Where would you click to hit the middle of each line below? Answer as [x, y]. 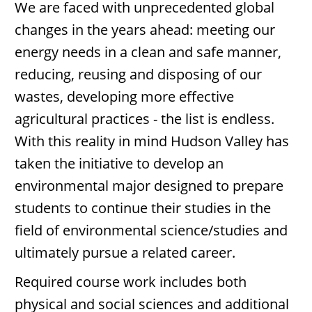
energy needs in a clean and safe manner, [148, 52]
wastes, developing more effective [124, 96]
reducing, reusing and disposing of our [138, 74]
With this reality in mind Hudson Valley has [152, 141]
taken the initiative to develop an [119, 163]
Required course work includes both [131, 282]
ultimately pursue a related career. [125, 252]
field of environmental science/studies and [151, 230]
